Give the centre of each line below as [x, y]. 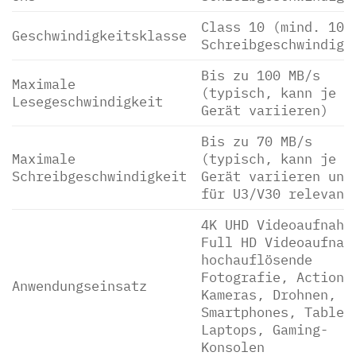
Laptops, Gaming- [264, 330]
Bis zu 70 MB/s [256, 141]
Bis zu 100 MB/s [260, 75]
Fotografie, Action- [276, 277]
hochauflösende [256, 260]
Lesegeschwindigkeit [87, 102]
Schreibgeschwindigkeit [99, 176]
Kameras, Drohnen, [268, 295]
